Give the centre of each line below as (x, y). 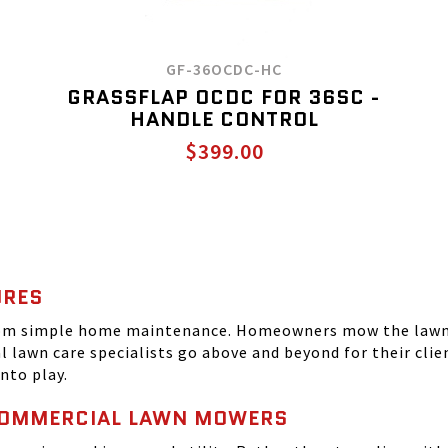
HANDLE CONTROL (224, 119)
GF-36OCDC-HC (224, 69)
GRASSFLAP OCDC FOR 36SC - (224, 97)
